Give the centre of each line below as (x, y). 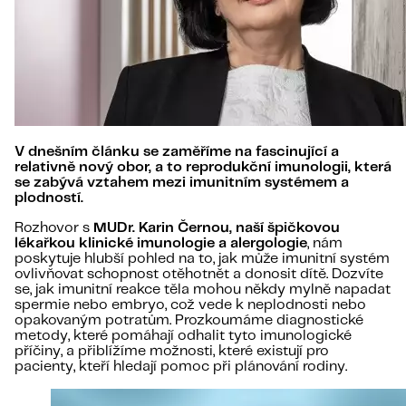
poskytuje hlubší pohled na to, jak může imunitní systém (202, 259)
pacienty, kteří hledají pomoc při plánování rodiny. (181, 367)
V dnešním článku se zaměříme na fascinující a (177, 152)
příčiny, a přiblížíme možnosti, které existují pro (172, 352)
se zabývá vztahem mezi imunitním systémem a (182, 183)
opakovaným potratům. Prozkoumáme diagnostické (189, 321)
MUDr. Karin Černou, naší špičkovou (217, 228)
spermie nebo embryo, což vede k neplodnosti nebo (190, 305)
